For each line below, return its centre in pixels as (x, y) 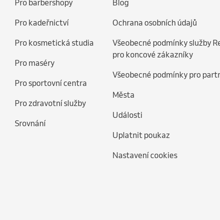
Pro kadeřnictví (42, 23)
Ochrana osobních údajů (155, 23)
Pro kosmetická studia (54, 43)
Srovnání (30, 123)
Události (127, 115)
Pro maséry (35, 63)
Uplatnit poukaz (141, 135)
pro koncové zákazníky (153, 55)
